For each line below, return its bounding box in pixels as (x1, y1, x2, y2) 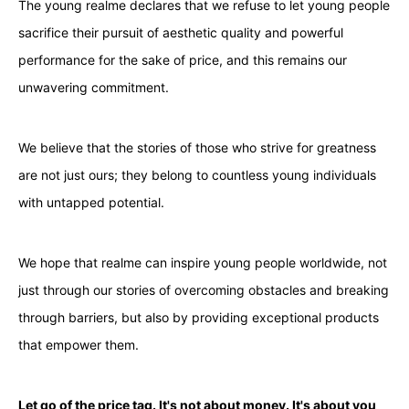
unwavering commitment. (17, 79, 169, 95)
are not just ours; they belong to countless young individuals (17, 166, 376, 183)
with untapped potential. (17, 194, 164, 210)
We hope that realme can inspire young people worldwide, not (17, 254, 387, 270)
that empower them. (17, 336, 139, 352)
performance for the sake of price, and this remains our (17, 51, 347, 68)
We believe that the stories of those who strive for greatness (17, 139, 376, 155)
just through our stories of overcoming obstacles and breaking (17, 281, 389, 298)
